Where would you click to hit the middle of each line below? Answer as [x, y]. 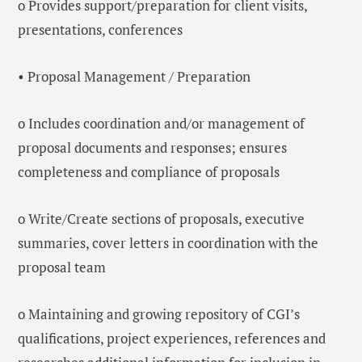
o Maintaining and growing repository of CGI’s [159, 314]
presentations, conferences [100, 29]
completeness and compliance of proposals [149, 171]
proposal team [62, 267]
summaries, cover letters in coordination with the [168, 242]
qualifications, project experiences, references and [172, 338]
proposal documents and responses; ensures [152, 147]
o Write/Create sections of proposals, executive [161, 218]
